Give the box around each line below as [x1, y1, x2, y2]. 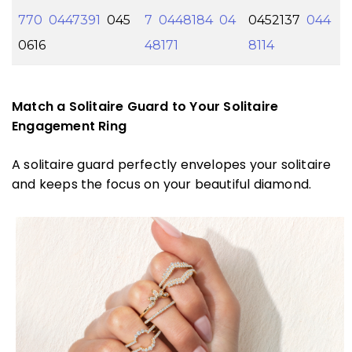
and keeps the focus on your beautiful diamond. [12, 175, 312, 194]
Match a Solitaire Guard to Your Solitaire [12, 97, 279, 116]
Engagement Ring [12, 117, 126, 136]
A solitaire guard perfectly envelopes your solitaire [12, 156, 332, 174]
